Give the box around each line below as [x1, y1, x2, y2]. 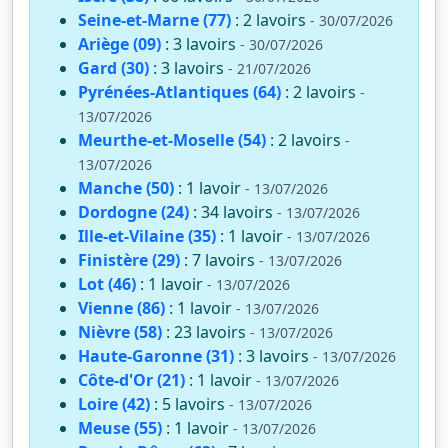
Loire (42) [78, 392, 150, 415]
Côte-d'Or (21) [78, 368, 185, 391]
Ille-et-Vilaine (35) [78, 224, 216, 247]
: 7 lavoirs [184, 248, 259, 271]
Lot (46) [78, 272, 136, 295]
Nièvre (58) [78, 320, 162, 343]
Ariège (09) [78, 32, 161, 55]
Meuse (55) [78, 416, 162, 439]
